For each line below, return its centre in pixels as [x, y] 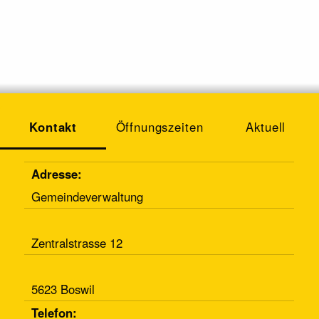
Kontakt [53, 126]
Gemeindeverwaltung [89, 196]
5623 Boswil [63, 289]
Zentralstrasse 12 [79, 242]
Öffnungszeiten [159, 126]
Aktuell [266, 126]
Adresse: [57, 173]
